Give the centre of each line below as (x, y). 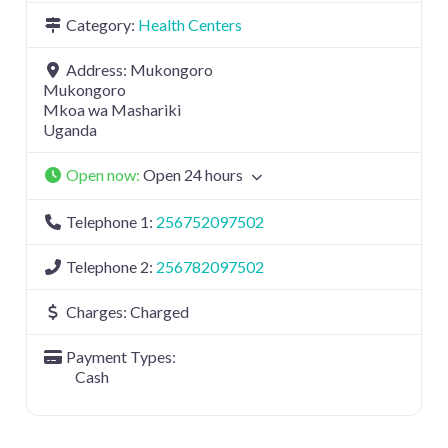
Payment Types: (121, 357)
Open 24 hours (193, 175)
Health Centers (190, 25)
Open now (101, 175)
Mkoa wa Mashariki (112, 110)
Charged (159, 312)
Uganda (70, 130)
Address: (98, 70)
